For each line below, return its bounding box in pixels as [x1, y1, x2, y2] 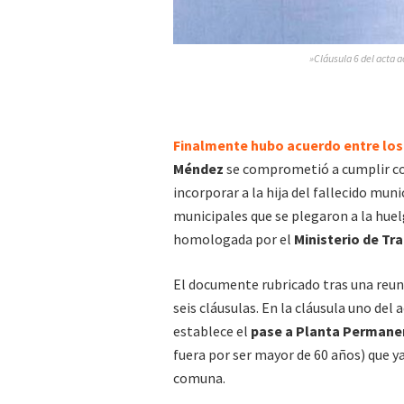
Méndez [173, 159, 224, 178]
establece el [173, 321, 251, 340]
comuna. [173, 368, 225, 387]
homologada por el [173, 229, 294, 248]
